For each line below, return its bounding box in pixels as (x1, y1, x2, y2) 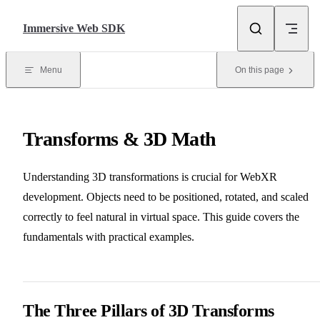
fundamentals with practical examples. (23, 230, 194, 243)
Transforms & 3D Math (23, 127, 216, 150)
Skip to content (17, 11, 73, 21)
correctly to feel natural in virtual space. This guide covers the (23, 210, 299, 223)
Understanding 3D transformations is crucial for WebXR (23, 170, 277, 183)
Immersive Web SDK (23, 22, 125, 34)
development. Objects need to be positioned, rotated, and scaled (23, 190, 309, 203)
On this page (235, 65, 284, 75)
